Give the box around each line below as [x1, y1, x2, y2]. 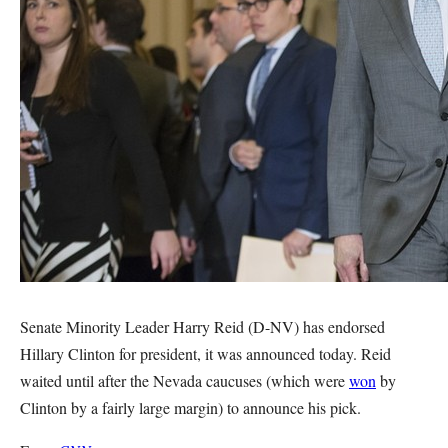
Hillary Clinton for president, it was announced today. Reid [20, 343, 391, 364]
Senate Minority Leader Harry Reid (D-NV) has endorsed [20, 316, 385, 337]
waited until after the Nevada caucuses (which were [20, 370, 349, 391]
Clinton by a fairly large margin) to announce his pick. [20, 397, 361, 418]
